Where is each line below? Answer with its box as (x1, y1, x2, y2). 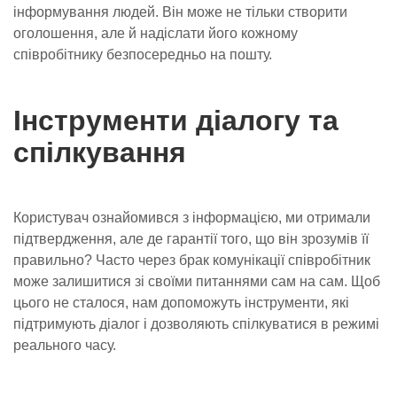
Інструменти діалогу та (13, 105, 339, 136)
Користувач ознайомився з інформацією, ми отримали (13, 210, 370, 225)
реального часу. (13, 338, 116, 353)
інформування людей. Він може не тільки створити (13, 4, 347, 19)
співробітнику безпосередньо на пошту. (13, 47, 272, 62)
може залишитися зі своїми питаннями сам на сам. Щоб (13, 274, 380, 289)
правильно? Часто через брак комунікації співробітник (13, 253, 370, 268)
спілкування (13, 136, 186, 168)
